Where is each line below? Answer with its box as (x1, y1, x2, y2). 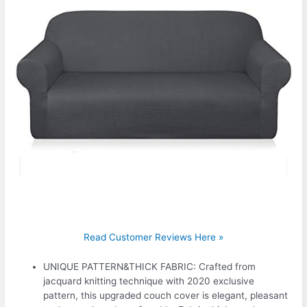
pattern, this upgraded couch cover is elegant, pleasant (43, 289, 288, 301)
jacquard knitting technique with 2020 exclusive (43, 275, 255, 286)
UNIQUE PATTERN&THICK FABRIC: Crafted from (43, 260, 256, 272)
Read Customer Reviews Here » (84, 231, 223, 243)
